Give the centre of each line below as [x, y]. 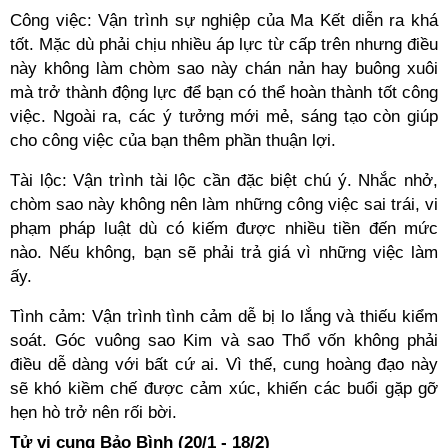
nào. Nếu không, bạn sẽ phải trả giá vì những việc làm [224, 252]
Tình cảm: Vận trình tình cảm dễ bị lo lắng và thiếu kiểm [224, 316]
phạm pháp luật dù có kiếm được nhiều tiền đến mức [224, 228]
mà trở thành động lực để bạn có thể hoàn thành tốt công [224, 92]
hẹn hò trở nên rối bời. [96, 412]
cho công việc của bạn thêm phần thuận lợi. [173, 140]
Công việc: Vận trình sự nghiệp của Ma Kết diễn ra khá [224, 20]
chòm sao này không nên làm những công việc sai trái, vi [224, 204]
